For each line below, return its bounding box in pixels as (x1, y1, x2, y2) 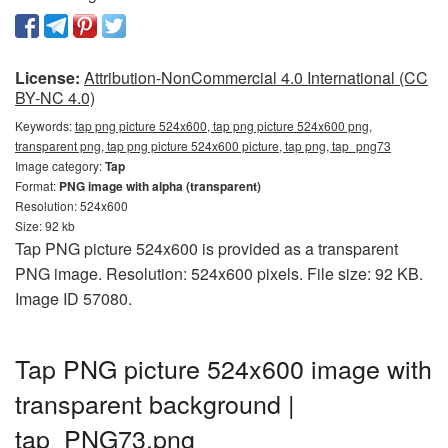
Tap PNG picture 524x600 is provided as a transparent (15, 236, 398, 260)
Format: (15, 176, 59, 194)
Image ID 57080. (15, 286, 132, 310)
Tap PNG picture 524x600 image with (15, 349, 432, 386)
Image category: (15, 156, 105, 174)
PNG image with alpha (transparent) (59, 176, 261, 195)
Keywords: (15, 116, 75, 134)
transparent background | (15, 384, 295, 421)
